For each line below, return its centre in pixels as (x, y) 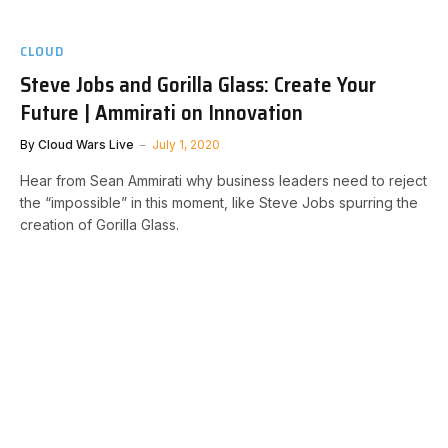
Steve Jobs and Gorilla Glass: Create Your (198, 84)
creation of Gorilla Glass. (99, 224)
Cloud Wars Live (86, 144)
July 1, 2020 (186, 144)
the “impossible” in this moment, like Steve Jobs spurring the (219, 202)
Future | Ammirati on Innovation (161, 112)
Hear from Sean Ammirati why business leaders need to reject (223, 180)
